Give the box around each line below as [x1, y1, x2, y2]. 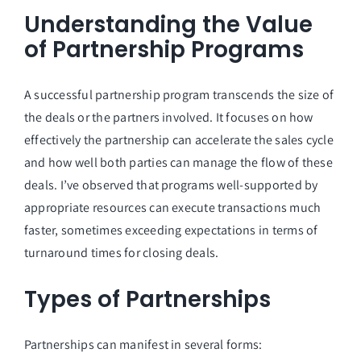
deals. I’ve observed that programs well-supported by [23, 176, 318, 194]
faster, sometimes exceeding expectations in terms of [23, 222, 318, 239]
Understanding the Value [23, 8, 313, 40]
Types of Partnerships [23, 283, 271, 315]
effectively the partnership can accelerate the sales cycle [23, 131, 334, 149]
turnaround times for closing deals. [23, 244, 219, 262]
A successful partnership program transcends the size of [23, 86, 334, 104]
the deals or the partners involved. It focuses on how [23, 109, 313, 127]
